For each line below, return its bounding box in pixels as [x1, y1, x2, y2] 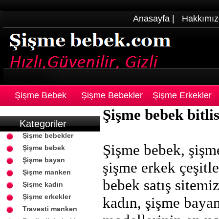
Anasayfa [133, 14, 170, 23]
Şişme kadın [22, 180, 63, 188]
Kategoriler [20, 118, 66, 129]
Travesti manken [22, 205, 77, 213]
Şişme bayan [22, 156, 65, 164]
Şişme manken [22, 168, 71, 176]
